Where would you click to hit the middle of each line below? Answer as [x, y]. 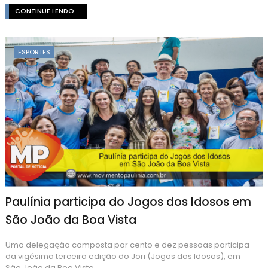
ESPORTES [34, 52]
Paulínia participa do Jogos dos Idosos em [128, 202]
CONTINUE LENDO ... [48, 10]
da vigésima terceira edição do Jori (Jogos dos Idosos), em [123, 256]
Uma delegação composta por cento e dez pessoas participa [127, 245]
